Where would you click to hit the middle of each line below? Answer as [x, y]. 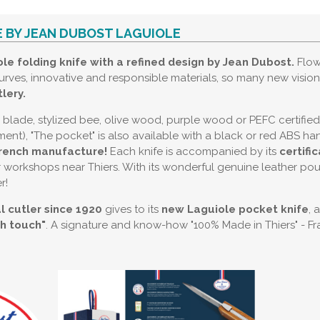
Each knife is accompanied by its [193, 151]
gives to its [133, 209]
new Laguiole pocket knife [235, 209]
